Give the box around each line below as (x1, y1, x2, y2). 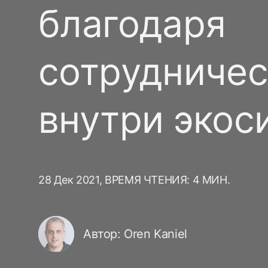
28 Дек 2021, (38, 173, 102, 186)
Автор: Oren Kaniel (83, 227, 187, 241)
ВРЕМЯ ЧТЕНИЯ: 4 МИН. (105, 173, 230, 186)
